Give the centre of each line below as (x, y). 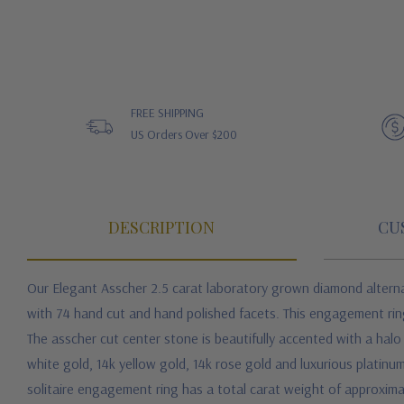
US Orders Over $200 (184, 134)
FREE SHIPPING (168, 113)
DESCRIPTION (162, 227)
